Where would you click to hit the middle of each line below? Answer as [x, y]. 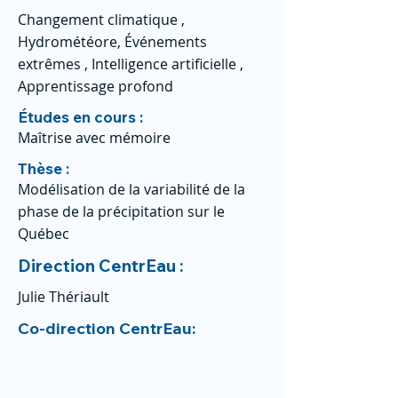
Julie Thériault [64, 297]
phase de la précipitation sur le [121, 211]
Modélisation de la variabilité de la [131, 189]
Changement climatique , [101, 20]
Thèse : [44, 168]
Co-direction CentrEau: [108, 328]
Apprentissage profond [96, 86]
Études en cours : [80, 117]
